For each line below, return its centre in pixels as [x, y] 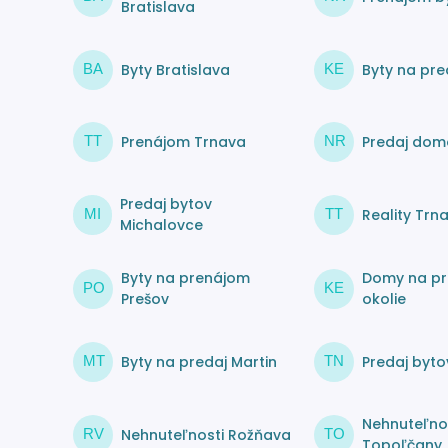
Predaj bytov [166, 204]
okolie [384, 299]
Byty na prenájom [185, 278]
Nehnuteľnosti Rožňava [205, 434]
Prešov [144, 299]
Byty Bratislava [175, 69]
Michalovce [162, 225]
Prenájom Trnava [183, 141]
